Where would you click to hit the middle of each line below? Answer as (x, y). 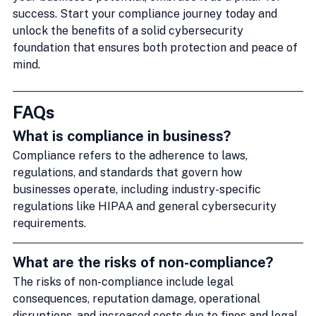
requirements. (49, 223)
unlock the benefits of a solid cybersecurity (129, 30)
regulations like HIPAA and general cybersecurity (146, 206)
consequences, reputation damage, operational (138, 298)
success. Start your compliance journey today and (146, 13)
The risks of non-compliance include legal (124, 281)
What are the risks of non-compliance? (143, 262)
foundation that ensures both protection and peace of (157, 47)
